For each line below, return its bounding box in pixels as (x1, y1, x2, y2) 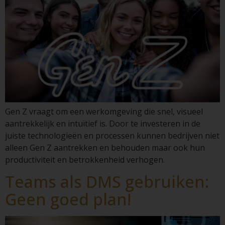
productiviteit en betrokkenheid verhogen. (5, 154, 165, 166)
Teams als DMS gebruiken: (5, 171, 209, 193)
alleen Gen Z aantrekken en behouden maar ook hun (5, 142, 205, 154)
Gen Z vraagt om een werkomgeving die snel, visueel (5, 106, 203, 118)
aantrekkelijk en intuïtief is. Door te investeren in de (5, 118, 200, 130)
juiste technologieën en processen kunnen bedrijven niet (5, 130, 219, 142)
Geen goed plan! (5, 188, 131, 210)
